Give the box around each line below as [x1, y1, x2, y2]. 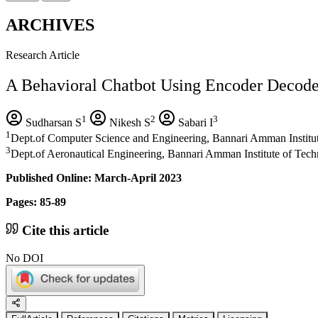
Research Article [6, 48, 79, 61]
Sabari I [175, 116, 213, 128]
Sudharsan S [23, 116, 82, 128]
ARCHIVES [6, 15, 94, 34]
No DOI [6, 251, 43, 264]
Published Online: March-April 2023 [6, 172, 182, 185]
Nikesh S [106, 116, 150, 128]
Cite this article [18, 223, 109, 238]
